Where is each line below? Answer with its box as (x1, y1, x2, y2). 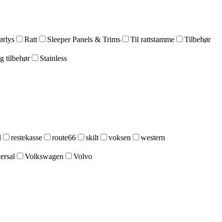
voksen (109, 133, 131, 142)
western (141, 133, 165, 142)
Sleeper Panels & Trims (47, 35, 120, 44)
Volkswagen (25, 152, 63, 161)
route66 (52, 133, 76, 142)
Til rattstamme (130, 35, 174, 44)
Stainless (40, 54, 67, 62)
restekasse (11, 133, 42, 142)
